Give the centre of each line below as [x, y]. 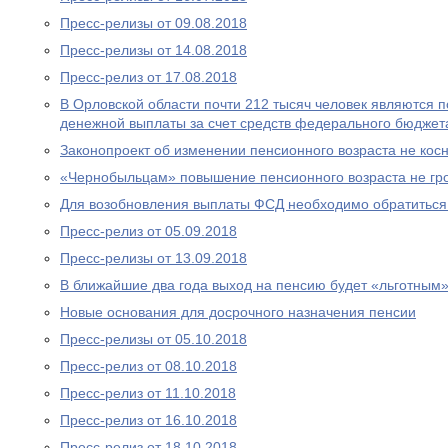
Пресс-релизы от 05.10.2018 [153, 339]
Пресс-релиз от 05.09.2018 [148, 231]
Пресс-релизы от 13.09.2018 [153, 258]
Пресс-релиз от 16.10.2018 [148, 420]
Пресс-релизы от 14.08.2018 [153, 50]
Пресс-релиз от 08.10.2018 [148, 366]
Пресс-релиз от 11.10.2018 [148, 393]
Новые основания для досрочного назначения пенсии [238, 312]
